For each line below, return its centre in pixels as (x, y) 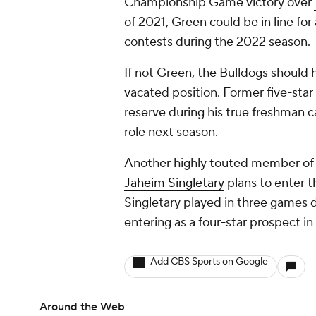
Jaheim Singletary (174, 183)
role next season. (172, 133)
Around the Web (82, 307)
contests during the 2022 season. (217, 42)
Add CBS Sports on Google (209, 262)
